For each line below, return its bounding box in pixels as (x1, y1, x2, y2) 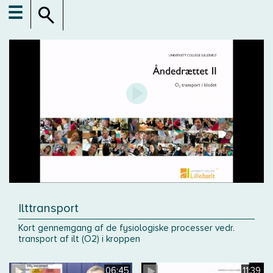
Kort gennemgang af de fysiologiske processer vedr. (18, 222, 235, 234)
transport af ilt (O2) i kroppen (18, 233, 140, 245)
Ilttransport (18, 201, 79, 216)
